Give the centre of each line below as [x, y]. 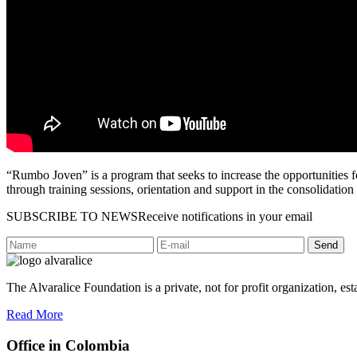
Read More [35, 314]
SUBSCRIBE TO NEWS [72, 216]
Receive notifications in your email [225, 216]
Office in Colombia [68, 345]
